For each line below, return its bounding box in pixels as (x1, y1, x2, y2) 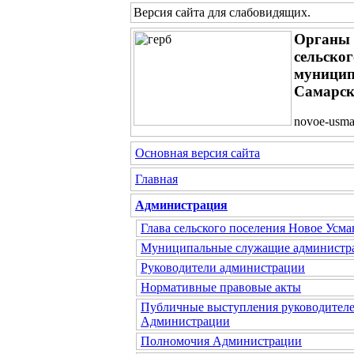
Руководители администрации (141, 261, 305, 274)
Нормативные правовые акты (141, 281, 301, 294)
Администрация (135, 198, 228, 212)
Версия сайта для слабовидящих (134, 6, 307, 19)
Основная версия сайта (135, 146, 260, 160)
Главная (135, 172, 178, 186)
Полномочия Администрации (141, 334, 302, 348)
